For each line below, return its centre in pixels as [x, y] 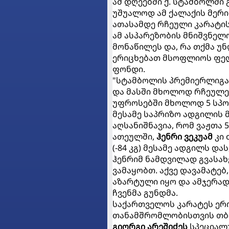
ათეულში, [134, 136]
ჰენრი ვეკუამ [185, 136]
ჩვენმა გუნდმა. [145, 193]
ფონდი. [129, 69]
